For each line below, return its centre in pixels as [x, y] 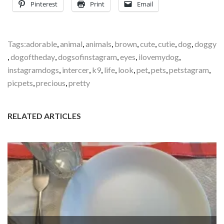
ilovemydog [159, 57]
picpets [20, 83]
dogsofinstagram [87, 57]
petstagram [189, 70]
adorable [41, 44]
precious [51, 83]
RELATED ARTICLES [44, 116]
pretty [79, 83]
